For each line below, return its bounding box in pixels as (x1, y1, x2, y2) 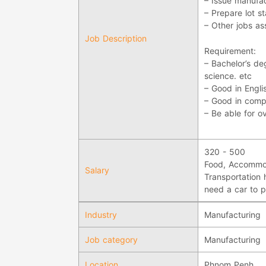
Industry (85, 209, 117, 220)
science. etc (204, 71, 252, 81)
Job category (85, 234, 138, 245)
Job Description (85, 33, 147, 43)
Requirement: (204, 46, 256, 56)
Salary (85, 164, 109, 175)
